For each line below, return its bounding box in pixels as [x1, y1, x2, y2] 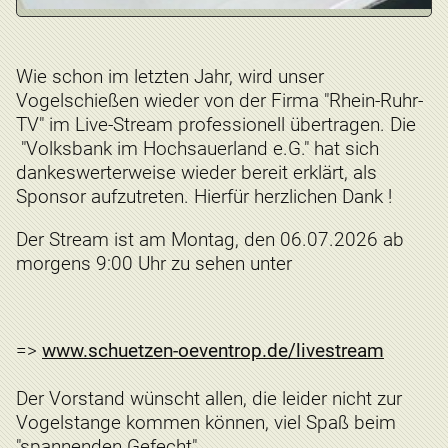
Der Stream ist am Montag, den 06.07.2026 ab [16, 228, 404, 252]
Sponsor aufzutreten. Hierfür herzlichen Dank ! [16, 185, 397, 209]
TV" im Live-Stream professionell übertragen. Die [16, 113, 421, 137]
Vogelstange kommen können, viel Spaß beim [16, 410, 396, 434]
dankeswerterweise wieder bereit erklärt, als [16, 161, 377, 185]
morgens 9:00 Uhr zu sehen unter [16, 252, 297, 276]
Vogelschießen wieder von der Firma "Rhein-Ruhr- [16, 89, 423, 113]
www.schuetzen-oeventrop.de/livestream [42, 338, 384, 362]
